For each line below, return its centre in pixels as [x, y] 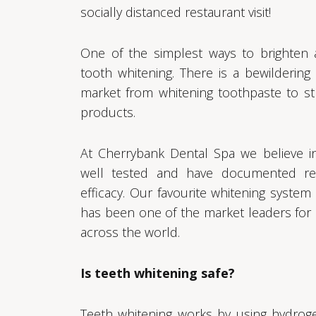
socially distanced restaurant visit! [176, 12]
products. [108, 112]
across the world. [130, 232]
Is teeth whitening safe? [158, 273]
